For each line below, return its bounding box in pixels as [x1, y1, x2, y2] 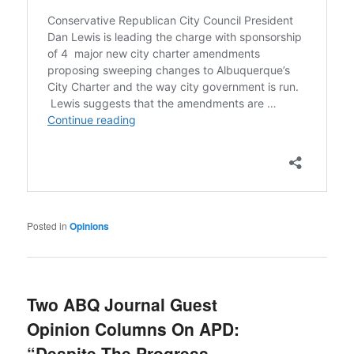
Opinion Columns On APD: [27, 316, 240, 341]
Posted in [27, 219, 68, 233]
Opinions [70, 219, 110, 234]
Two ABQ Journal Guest [27, 292, 218, 316]
